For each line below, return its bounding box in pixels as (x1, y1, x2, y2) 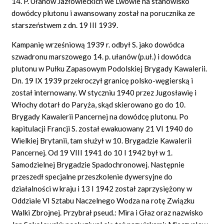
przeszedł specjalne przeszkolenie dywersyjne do (11, 171, 173, 181)
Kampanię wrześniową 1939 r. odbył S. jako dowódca (11, 39, 185, 49)
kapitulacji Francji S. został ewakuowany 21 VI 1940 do (11, 123, 193, 133)
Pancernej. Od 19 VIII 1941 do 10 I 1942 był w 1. (11, 147, 173, 157)
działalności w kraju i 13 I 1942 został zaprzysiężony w (11, 183, 192, 193)
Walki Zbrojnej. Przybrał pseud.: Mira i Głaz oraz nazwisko (11, 207, 203, 217)
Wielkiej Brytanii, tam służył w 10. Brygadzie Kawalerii (11, 135, 192, 145)
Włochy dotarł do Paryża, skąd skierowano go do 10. (11, 99, 186, 109)
